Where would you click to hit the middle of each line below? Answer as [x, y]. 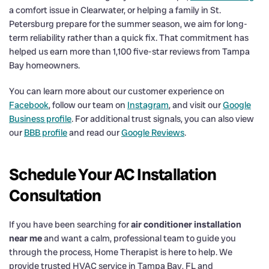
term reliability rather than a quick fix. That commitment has [129, 38]
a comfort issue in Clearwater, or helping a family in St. [115, 10]
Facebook [29, 105]
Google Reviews [153, 132]
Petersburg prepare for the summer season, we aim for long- [128, 24]
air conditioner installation [186, 224]
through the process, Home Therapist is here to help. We [121, 252]
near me [26, 238]
